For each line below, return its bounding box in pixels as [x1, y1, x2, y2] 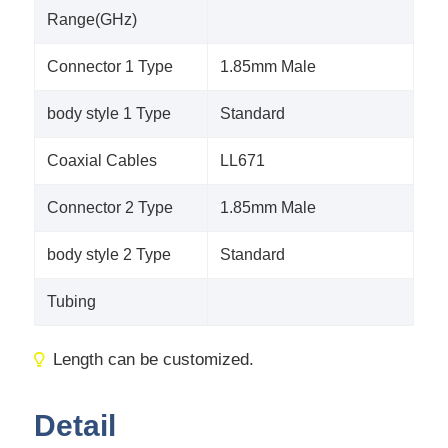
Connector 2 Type [46, 199, 173, 217]
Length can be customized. [53, 350, 255, 370]
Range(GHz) [46, 11, 137, 29]
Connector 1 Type [46, 58, 173, 76]
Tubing [46, 293, 96, 311]
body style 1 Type [46, 105, 171, 123]
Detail [33, 408, 116, 442]
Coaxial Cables [46, 152, 157, 170]
